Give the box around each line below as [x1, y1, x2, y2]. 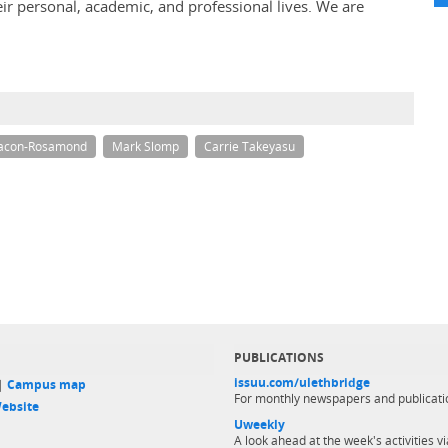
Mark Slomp [112, 139, 179, 155]
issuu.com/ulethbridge [234, 375, 370, 390]
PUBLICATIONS [234, 350, 324, 365]
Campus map [7, 377, 86, 392]
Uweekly [234, 417, 285, 432]
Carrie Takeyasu [204, 139, 295, 155]
